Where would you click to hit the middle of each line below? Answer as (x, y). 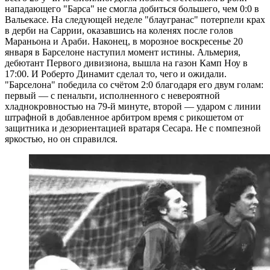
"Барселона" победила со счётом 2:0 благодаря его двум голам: (134, 85)
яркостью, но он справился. (61, 139)
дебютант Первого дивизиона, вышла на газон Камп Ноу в (126, 63)
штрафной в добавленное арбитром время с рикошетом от (124, 118)
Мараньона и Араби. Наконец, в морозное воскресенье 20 (124, 42)
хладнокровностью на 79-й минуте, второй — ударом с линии (133, 107)
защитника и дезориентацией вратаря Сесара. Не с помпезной (133, 128)
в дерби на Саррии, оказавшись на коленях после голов (119, 31)
